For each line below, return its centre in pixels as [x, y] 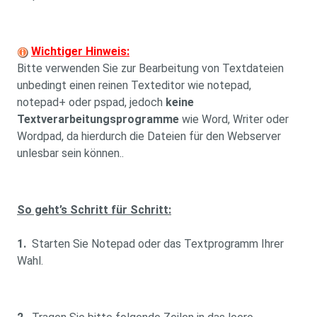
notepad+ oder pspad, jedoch [91, 102]
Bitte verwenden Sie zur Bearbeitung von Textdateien [150, 68]
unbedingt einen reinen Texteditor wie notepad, [134, 85]
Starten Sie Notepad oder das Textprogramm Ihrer [158, 244]
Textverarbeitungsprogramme [98, 119]
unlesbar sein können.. [70, 153]
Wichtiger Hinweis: [80, 51]
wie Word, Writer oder [234, 119]
